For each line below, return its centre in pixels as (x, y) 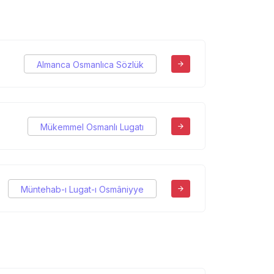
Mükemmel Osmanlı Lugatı (92, 127)
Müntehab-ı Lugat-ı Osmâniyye (82, 189)
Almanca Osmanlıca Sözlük (90, 64)
